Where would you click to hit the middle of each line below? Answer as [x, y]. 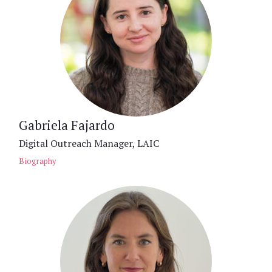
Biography [37, 161]
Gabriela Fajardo [67, 125]
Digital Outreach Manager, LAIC [89, 143]
